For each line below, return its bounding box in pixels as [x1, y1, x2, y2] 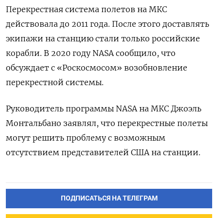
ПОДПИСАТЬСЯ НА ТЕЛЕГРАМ [60, 194, 158, 202]
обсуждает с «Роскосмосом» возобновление [6, 62, 187, 73]
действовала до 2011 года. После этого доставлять [6, 18, 209, 29]
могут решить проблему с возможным [6, 132, 165, 143]
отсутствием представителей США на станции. [6, 147, 200, 157]
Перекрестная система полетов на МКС [6, 4, 167, 14]
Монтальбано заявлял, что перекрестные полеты [6, 118, 208, 128]
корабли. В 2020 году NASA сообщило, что [6, 48, 176, 58]
